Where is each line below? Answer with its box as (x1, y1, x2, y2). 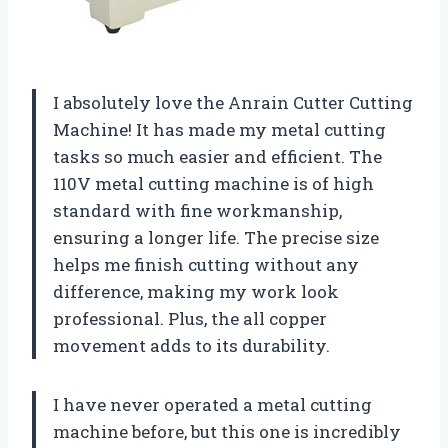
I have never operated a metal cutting (53, 392, 372, 416)
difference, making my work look (53, 279, 339, 303)
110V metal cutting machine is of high (53, 171, 374, 195)
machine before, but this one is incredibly (53, 419, 401, 443)
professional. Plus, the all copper (53, 306, 327, 330)
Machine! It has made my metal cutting (53, 117, 386, 141)
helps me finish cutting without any (53, 252, 359, 276)
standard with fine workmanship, (53, 198, 342, 222)
